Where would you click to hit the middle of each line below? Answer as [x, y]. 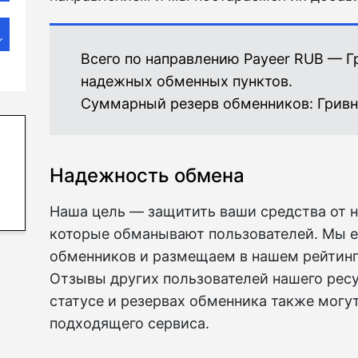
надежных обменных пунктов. [187, 81]
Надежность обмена [147, 175]
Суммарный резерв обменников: [199, 103]
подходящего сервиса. [129, 323]
